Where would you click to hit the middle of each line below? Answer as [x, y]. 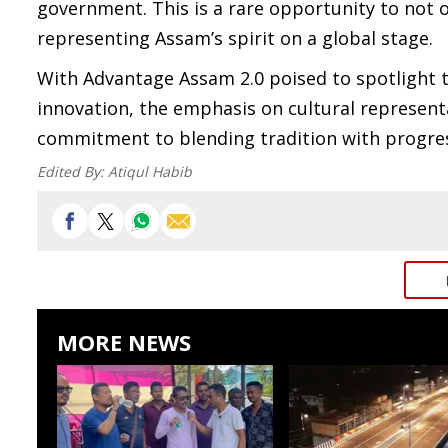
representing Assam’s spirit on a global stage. [235, 38]
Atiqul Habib [150, 171]
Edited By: [72, 171]
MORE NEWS [124, 342]
